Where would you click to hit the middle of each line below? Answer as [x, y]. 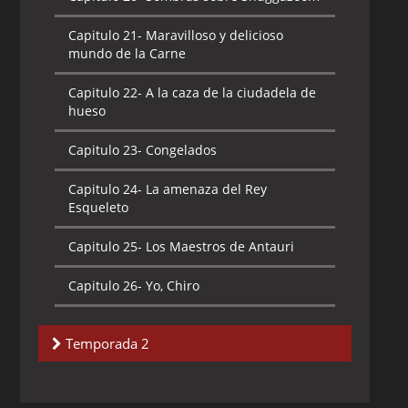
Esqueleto [99, 207]
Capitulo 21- [106, 35]
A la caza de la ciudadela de [229, 92]
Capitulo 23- [106, 150]
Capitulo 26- [106, 286]
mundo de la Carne [127, 53]
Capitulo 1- [102, 384]
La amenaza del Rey [205, 189]
